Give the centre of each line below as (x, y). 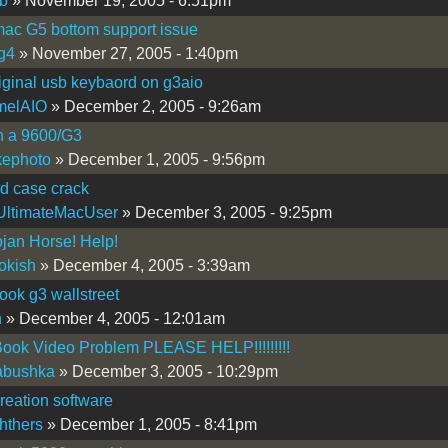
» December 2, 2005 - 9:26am (153, 106)
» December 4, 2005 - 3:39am (142, 265)
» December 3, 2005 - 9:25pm (224, 212)
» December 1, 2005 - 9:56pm (157, 159)
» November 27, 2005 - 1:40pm (126, 53)
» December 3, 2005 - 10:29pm (166, 371)
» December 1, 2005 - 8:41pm (149, 424)
